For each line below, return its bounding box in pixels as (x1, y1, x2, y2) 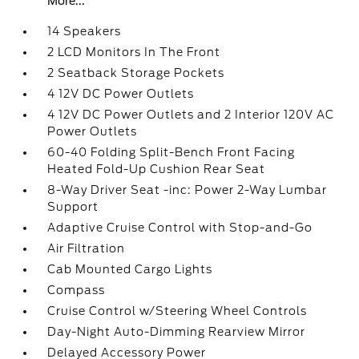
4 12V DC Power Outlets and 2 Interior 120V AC (47, 108, 335, 121)
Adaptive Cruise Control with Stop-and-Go (47, 221, 313, 234)
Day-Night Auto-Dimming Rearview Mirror (47, 325, 306, 338)
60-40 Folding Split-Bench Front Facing (47, 146, 296, 159)
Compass (47, 284, 106, 296)
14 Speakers (47, 25, 122, 38)
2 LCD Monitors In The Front (47, 46, 221, 58)
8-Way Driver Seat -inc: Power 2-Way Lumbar (47, 184, 328, 196)
